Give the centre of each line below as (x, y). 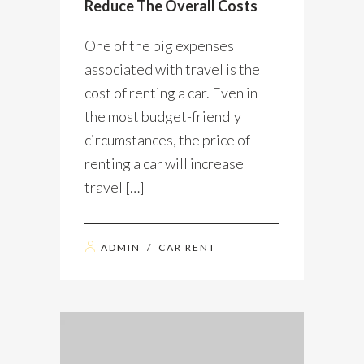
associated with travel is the (172, 69)
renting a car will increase (164, 163)
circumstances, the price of (167, 139)
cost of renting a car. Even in (171, 92)
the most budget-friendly (163, 116)
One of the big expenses (159, 45)
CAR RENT (187, 247)
